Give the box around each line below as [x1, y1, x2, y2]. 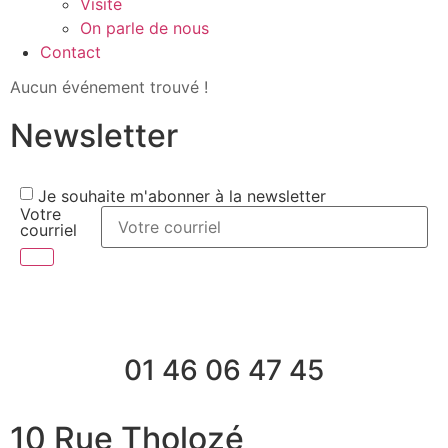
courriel [20, 220, 77, 240]
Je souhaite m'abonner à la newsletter [38, 185, 326, 206]
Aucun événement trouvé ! [10, 77, 208, 97]
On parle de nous [80, 18, 209, 38]
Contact [40, 42, 101, 62]
